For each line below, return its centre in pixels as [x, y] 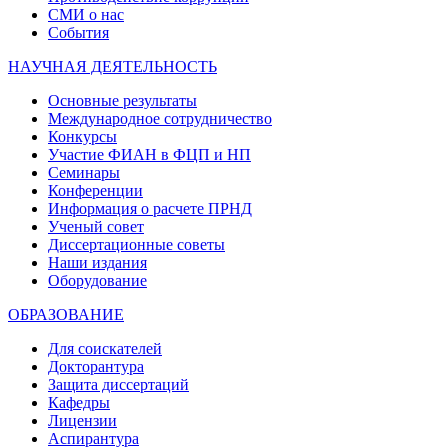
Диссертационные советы [136, 244]
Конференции [95, 190]
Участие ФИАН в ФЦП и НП [149, 154]
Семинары [84, 172]
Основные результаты [122, 100]
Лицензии [82, 420]
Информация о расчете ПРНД [150, 208]
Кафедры [79, 402]
